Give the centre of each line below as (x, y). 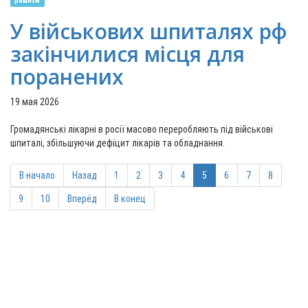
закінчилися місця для (128, 54)
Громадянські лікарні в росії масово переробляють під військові (142, 129)
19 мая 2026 (35, 102)
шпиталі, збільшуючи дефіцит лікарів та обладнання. (118, 143)
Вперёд (82, 199)
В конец (130, 199)
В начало (37, 175)
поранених (67, 77)
